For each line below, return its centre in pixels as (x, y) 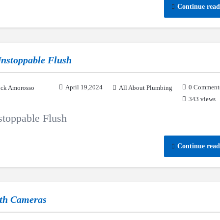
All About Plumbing (146, 88)
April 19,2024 (84, 87)
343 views (202, 99)
